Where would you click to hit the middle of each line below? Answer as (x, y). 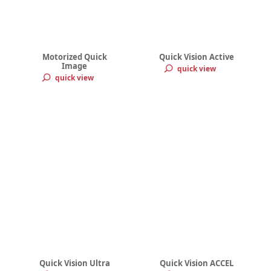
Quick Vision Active (196, 57)
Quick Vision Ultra (74, 263)
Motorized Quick (74, 57)
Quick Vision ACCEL (196, 263)
